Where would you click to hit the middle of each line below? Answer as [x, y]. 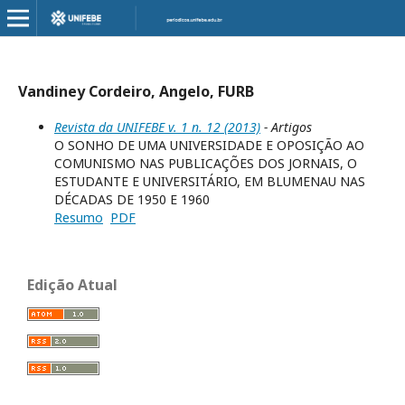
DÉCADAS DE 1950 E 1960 [132, 199]
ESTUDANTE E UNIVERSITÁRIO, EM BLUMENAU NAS [210, 181]
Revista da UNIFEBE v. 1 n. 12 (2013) [157, 127]
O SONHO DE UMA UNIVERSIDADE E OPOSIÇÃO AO [209, 145]
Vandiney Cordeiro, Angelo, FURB [136, 91]
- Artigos [286, 127]
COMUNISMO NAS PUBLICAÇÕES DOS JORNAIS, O [206, 163]
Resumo [79, 217]
